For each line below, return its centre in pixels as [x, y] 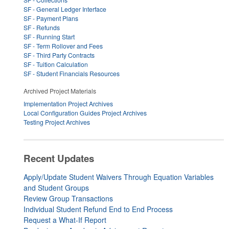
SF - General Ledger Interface [65, 9]
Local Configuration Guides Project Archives [85, 113]
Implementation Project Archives [68, 104]
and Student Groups [56, 187]
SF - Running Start [49, 36]
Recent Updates [59, 158]
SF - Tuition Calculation [56, 64]
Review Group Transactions [68, 198]
